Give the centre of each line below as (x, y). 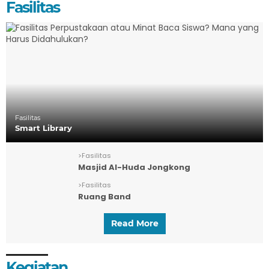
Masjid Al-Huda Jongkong (134, 167)
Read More (134, 223)
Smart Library (44, 128)
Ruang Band (104, 196)
